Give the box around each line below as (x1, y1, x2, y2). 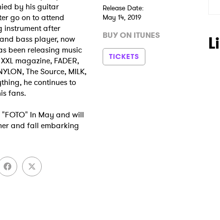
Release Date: (103, 3, 144, 13)
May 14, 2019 (103, 13, 141, 22)
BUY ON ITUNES (103, 29, 160, 41)
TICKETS (109, 52, 139, 61)
